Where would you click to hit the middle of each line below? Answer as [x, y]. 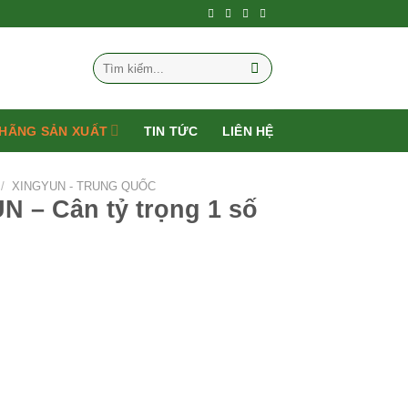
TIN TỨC [171, 131]
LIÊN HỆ [248, 131]
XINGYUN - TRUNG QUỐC [84, 186]
